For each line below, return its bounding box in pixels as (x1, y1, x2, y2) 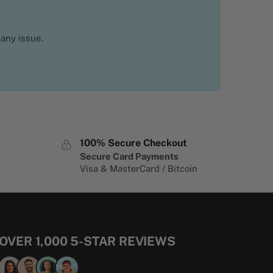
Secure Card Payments (79, 151, 179, 162)
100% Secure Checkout (79, 136, 187, 149)
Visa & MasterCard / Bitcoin (79, 163, 197, 174)
